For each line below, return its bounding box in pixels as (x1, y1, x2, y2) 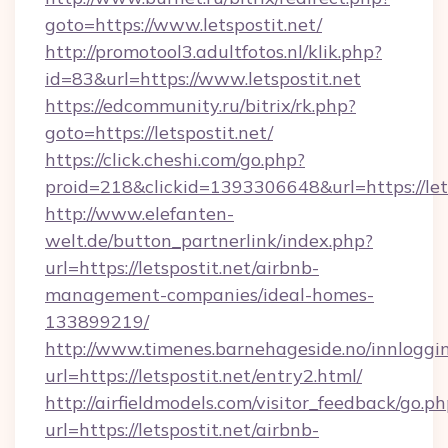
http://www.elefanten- (45, 202, 234, 225)
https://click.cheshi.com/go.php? (45, 148, 305, 171)
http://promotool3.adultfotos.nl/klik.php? (45, 40, 382, 63)
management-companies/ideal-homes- (45, 283, 374, 306)
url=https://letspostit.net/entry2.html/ (45, 364, 362, 387)
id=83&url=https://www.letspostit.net (45, 67, 361, 90)
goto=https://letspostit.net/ (45, 121, 273, 144)
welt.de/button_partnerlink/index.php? (45, 229, 373, 252)
